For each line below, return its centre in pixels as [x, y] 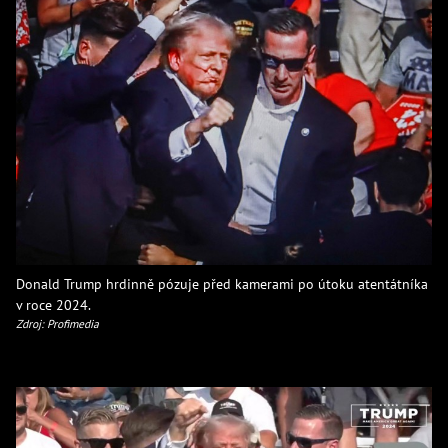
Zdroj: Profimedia [57, 323]
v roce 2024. [53, 304]
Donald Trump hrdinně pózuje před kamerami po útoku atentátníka [222, 283]
